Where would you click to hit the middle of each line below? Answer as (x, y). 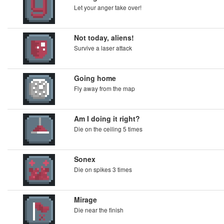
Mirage (85, 199)
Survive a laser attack (103, 48)
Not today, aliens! (104, 37)
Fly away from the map (104, 88)
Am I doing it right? (107, 118)
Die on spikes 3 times (103, 169)
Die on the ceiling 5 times (108, 129)
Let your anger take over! (108, 7)
